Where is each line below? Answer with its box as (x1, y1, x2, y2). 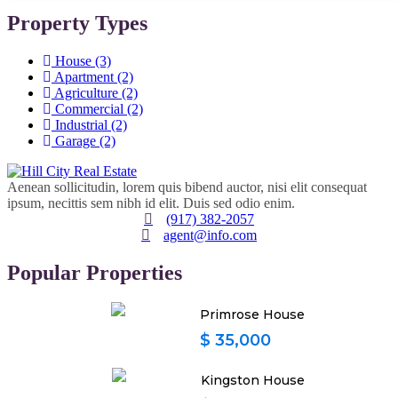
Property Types (7, 11, 147, 35)
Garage (55, 132, 96, 148)
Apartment (54, 68, 114, 84)
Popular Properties (7, 260, 182, 284)
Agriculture (54, 84, 118, 100)
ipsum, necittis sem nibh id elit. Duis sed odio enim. (7, 195, 295, 211)
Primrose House (200, 306, 305, 323)
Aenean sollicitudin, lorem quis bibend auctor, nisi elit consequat (7, 179, 367, 195)
